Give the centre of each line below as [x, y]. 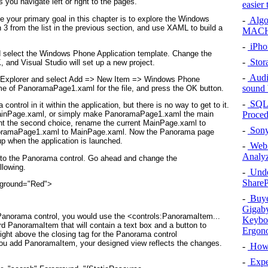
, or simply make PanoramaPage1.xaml [113, 114]
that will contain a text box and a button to [133, 225]
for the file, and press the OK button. [159, 89]
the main [197, 114]
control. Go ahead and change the [117, 158]
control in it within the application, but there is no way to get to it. [116, 105]
